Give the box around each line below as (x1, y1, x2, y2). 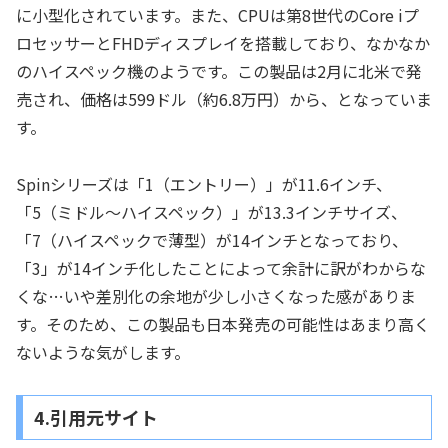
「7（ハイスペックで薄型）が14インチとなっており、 (16, 227, 408, 252)
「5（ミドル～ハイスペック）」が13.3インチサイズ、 (16, 199, 407, 224)
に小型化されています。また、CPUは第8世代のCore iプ (16, 2, 419, 27)
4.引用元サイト (33, 404, 158, 431)
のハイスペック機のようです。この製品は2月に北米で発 (16, 58, 422, 83)
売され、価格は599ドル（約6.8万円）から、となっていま (16, 86, 432, 111)
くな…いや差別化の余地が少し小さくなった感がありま (16, 283, 416, 308)
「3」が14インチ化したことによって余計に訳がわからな (16, 255, 426, 280)
